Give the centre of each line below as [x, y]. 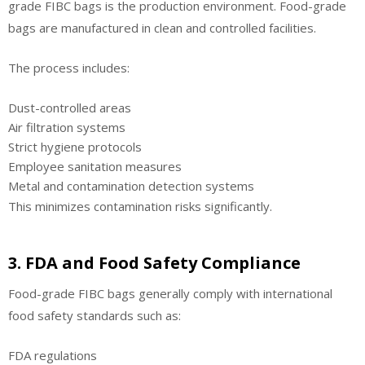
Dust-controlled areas [70, 107]
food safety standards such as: [95, 316]
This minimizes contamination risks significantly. [140, 206]
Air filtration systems [67, 127]
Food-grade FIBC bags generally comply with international [170, 294]
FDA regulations [53, 355]
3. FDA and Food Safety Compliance [154, 263]
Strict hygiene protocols [75, 146]
